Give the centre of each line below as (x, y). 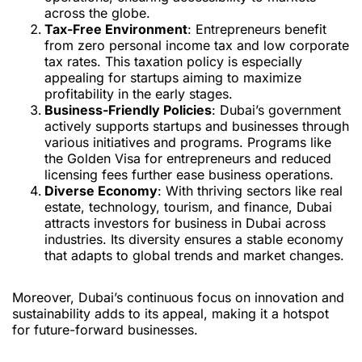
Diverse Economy (101, 191)
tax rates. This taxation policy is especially (173, 62)
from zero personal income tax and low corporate (197, 46)
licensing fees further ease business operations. (189, 175)
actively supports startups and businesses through (197, 126)
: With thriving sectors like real (250, 191)
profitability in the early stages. (139, 94)
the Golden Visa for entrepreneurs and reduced (188, 159)
